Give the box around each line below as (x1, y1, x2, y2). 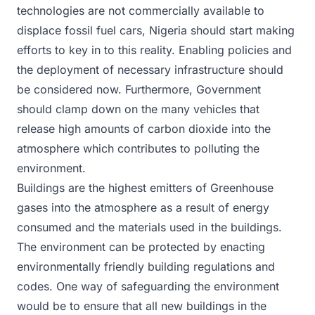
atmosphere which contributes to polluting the (17, 141, 259, 155)
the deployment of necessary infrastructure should (17, 62, 283, 77)
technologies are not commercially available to (17, 3, 264, 18)
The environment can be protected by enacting (17, 239, 265, 254)
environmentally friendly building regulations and (17, 259, 275, 274)
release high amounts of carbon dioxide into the (17, 121, 271, 136)
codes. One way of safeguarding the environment (17, 278, 279, 293)
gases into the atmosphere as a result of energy (17, 200, 269, 214)
